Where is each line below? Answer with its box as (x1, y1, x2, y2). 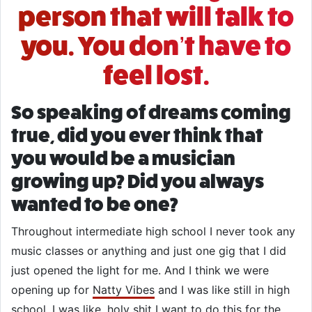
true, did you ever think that (11, 125, 263, 146)
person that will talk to (18, 1, 294, 32)
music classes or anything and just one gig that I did (11, 244, 286, 258)
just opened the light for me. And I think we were (11, 263, 269, 277)
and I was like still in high (155, 283, 290, 297)
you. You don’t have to (21, 31, 291, 61)
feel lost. (102, 60, 210, 91)
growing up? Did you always (11, 171, 264, 192)
